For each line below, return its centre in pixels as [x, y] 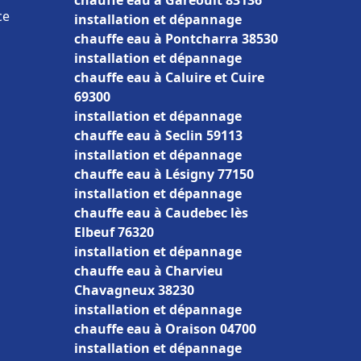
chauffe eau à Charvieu [149, 271]
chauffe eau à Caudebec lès [161, 213]
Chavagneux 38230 [134, 290]
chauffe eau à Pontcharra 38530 [176, 39]
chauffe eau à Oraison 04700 [165, 329]
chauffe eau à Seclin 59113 [158, 135]
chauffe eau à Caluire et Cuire [169, 77]
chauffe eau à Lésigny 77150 [164, 174]
